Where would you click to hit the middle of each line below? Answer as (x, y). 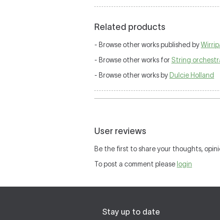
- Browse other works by (132, 75)
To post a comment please (136, 164)
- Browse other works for (133, 60)
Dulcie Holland (192, 75)
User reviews (120, 131)
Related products (130, 27)
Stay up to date (131, 212)
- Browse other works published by (148, 45)
